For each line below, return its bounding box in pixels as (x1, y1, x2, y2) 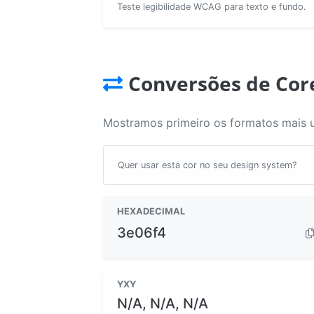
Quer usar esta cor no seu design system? (118, 159, 296, 170)
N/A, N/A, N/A (117, 294, 208, 312)
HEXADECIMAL (117, 205, 185, 217)
